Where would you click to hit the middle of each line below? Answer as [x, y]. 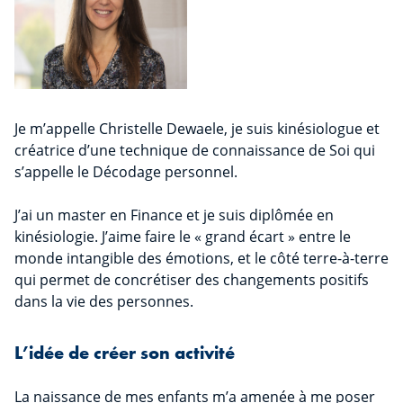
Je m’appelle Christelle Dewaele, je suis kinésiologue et [197, 129]
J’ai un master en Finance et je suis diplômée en [174, 215]
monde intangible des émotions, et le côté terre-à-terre [201, 259]
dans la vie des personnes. [104, 302]
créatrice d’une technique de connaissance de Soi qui [195, 151]
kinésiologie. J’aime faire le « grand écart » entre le [183, 237]
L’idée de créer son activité [125, 353]
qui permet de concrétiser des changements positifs [192, 280]
